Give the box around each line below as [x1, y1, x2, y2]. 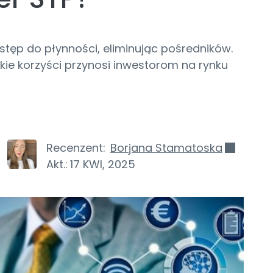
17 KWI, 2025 [70, 157, 135, 172]
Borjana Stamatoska [110, 140, 222, 155]
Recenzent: [46, 140, 105, 155]
